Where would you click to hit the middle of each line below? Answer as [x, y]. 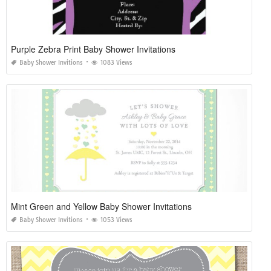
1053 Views [116, 220]
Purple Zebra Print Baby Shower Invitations [93, 49]
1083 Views [116, 62]
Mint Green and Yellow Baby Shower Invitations [101, 206]
